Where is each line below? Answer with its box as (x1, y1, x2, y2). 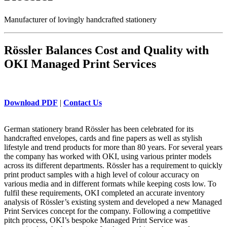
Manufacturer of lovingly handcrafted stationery (4, 15, 157, 24)
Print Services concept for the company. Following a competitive (4, 206, 210, 215)
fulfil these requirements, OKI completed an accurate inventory (4, 188, 205, 197)
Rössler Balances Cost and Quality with (4, 43, 209, 57)
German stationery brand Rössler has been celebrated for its (4, 124, 194, 133)
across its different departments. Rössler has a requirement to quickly (4, 161, 222, 170)
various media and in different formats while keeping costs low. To (4, 179, 216, 188)
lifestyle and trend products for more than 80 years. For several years (4, 142, 222, 152)
